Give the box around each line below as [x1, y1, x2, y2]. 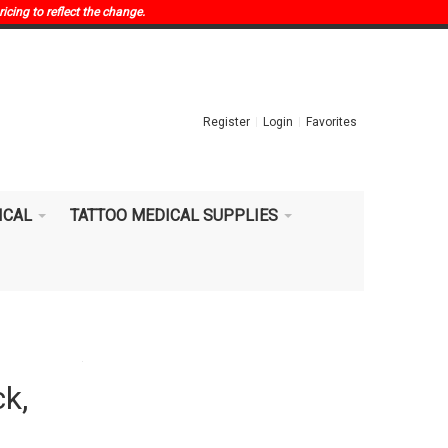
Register [203, 115, 251, 129]
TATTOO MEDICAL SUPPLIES [70, 206, 278, 225]
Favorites [306, 115, 358, 129]
